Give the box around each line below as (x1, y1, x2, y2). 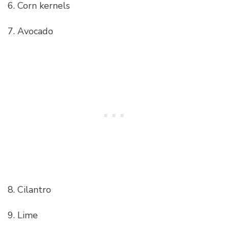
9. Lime (8, 209, 38, 221)
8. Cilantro (8, 183, 51, 196)
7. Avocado (8, 25, 53, 37)
